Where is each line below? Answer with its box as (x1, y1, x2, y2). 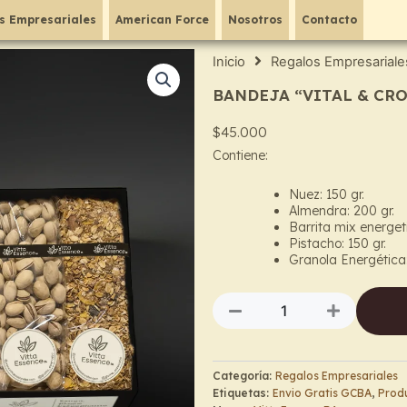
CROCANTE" (257, 341, 333, 357)
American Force (115, 13, 210, 26)
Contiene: (213, 147, 268, 164)
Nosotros (228, 13, 283, 26)
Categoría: (213, 368, 275, 382)
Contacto (302, 13, 358, 26)
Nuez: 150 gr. (289, 185, 364, 203)
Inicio (213, 54, 245, 70)
